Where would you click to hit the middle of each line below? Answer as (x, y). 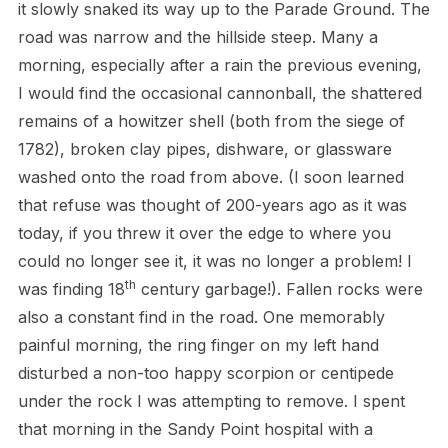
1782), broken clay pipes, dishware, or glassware (204, 148)
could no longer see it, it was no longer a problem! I (214, 260)
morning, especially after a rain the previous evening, (219, 64)
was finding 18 (71, 288)
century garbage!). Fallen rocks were (279, 288)
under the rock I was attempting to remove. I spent (211, 400)
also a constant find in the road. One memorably (201, 316)
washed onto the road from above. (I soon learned (210, 176)
